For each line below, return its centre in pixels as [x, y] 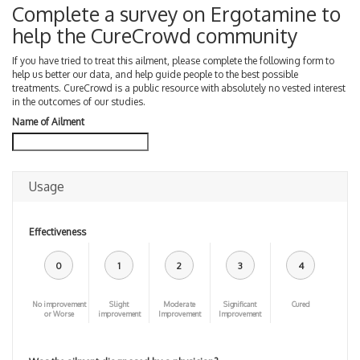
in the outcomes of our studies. [79, 101]
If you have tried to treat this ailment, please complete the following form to [173, 60]
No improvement [59, 304]
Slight [119, 304]
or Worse [59, 313]
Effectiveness [57, 231]
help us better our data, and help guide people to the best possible [155, 74]
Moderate [180, 304]
